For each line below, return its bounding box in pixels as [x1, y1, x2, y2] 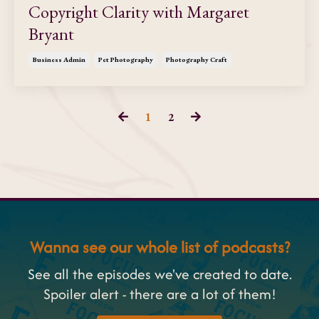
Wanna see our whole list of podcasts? [29, 236, 290, 259]
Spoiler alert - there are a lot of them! [43, 283, 276, 305]
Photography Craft [166, 55, 227, 65]
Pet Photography [98, 55, 153, 65]
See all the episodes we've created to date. [27, 263, 292, 285]
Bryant [28, 23, 74, 46]
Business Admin [33, 55, 85, 65]
